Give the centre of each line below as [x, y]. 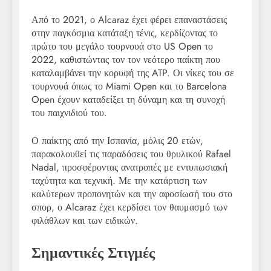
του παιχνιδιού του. [69, 113]
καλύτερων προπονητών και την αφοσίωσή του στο [132, 194]
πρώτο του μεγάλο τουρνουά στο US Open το [122, 46]
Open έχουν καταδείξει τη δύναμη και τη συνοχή [128, 99]
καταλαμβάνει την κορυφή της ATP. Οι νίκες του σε [133, 73]
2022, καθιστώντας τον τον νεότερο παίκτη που [126, 59]
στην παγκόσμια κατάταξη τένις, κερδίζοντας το [125, 33]
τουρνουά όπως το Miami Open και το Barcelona [129, 86]
